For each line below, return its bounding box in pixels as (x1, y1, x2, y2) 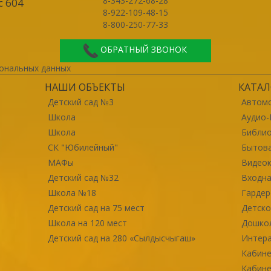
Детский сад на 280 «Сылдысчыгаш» (47, 232, 195, 244)
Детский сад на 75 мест (47, 201, 145, 214)
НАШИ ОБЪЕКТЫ (44, 80, 125, 94)
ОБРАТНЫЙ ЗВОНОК (100, 44, 188, 56)
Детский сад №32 (47, 171, 119, 183)
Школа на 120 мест (47, 217, 127, 229)
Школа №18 (47, 186, 96, 198)
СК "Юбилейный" (47, 141, 118, 153)
